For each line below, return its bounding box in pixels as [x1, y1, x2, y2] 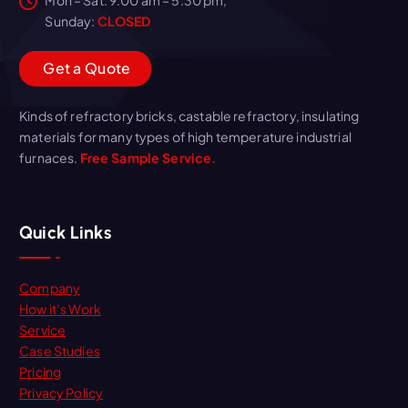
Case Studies [19, 342, 100, 359]
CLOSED [97, 12, 151, 29]
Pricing [19, 362, 62, 380]
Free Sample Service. [79, 149, 217, 167]
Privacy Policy [19, 383, 104, 401]
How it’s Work [19, 300, 101, 317]
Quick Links [19, 221, 111, 243]
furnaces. [19, 149, 80, 167]
